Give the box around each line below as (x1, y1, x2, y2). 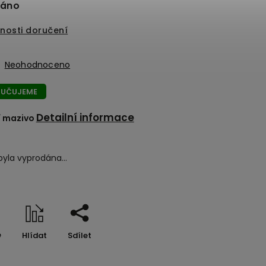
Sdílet (67, 230, 91, 242)
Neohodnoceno (4, 59, 71, 71)
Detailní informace (36, 110, 134, 125)
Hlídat (21, 230, 47, 242)
